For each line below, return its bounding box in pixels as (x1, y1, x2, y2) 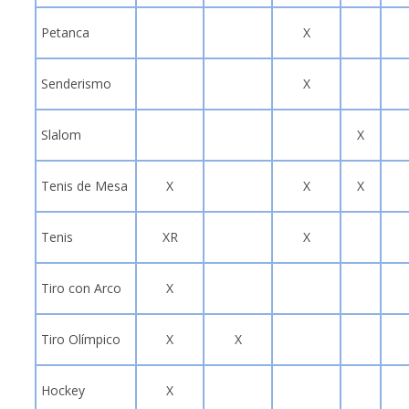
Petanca (41, 23, 89, 41)
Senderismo (41, 74, 111, 92)
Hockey (41, 381, 85, 399)
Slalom (41, 125, 81, 143)
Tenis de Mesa (41, 176, 128, 194)
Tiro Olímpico (41, 330, 121, 348)
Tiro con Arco (41, 278, 121, 297)
